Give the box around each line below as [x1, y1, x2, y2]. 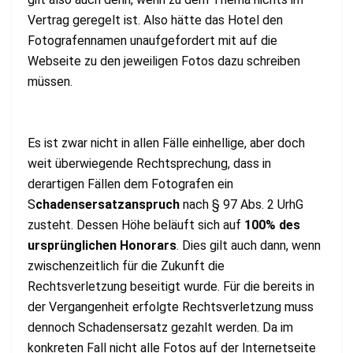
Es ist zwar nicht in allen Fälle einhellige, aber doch [28, 136, 305, 151]
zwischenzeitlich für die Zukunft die [28, 258, 225, 274]
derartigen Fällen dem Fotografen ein [28, 176, 233, 192]
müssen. [28, 74, 72, 90]
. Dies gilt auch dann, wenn [176, 238, 321, 254]
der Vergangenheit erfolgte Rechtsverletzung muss [28, 299, 314, 315]
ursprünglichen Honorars [28, 238, 176, 254]
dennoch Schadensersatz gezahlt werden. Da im [28, 320, 293, 336]
